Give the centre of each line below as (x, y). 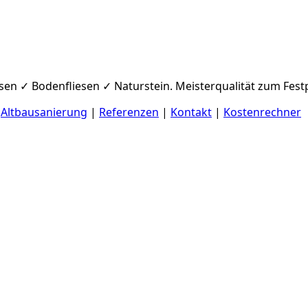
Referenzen (129, 112)
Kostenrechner (262, 112)
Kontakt (191, 112)
